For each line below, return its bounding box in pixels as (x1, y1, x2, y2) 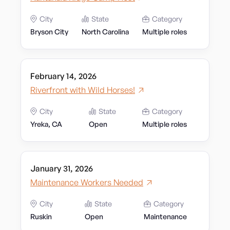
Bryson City (30, 27, 68, 36)
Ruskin (30, 212, 52, 221)
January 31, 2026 (30, 163, 93, 174)
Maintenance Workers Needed (30, 177, 143, 187)
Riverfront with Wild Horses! (30, 85, 135, 95)
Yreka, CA (30, 120, 62, 128)
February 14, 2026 (30, 71, 97, 81)
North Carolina (82, 27, 129, 36)
